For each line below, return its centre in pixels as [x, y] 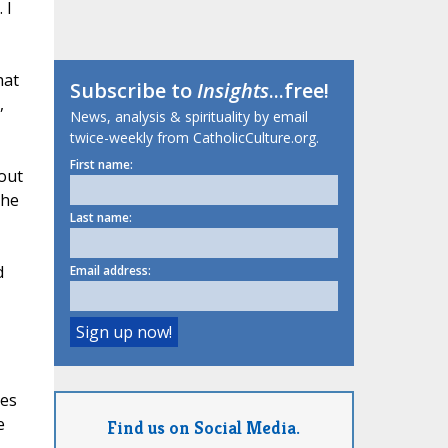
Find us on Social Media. [203, 427]
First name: [101, 165]
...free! [298, 91]
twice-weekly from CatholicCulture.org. [194, 138]
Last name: [100, 218]
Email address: [110, 271]
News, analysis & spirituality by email [188, 117]
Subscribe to [133, 91]
